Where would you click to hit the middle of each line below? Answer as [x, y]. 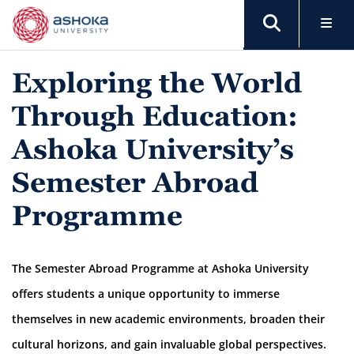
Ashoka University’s [153, 150]
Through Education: [155, 117]
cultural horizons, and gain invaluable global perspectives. [169, 345]
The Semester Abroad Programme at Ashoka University [160, 269]
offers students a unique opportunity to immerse [146, 294]
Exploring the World [157, 83]
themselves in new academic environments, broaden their [168, 319]
